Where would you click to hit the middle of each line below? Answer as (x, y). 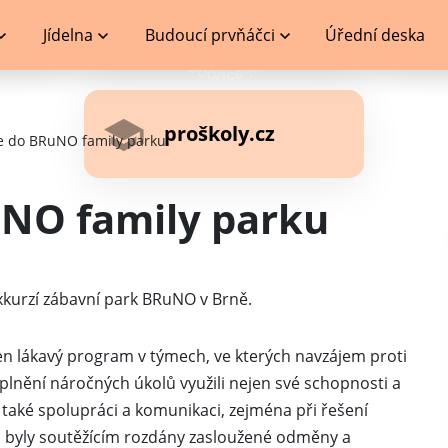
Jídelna (67, 35)
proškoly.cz (219, 133)
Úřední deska (375, 35)
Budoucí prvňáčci (210, 35)
